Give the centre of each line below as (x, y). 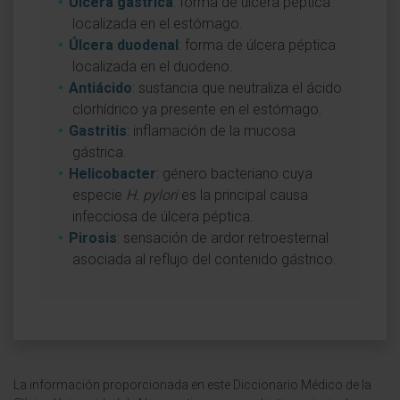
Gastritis (98, 131)
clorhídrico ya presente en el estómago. (197, 109)
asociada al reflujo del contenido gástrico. (204, 259)
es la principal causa (243, 195)
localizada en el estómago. (158, 24)
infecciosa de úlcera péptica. (163, 217)
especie (99, 195)
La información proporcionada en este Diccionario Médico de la (192, 385)
